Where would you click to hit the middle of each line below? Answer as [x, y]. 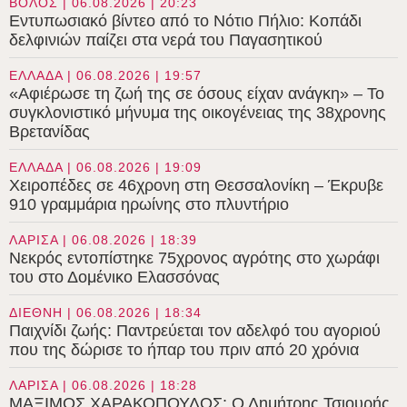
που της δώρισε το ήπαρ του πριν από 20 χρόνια [184, 349]
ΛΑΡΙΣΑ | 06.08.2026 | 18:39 [103, 239]
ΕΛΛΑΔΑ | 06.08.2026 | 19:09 [105, 167]
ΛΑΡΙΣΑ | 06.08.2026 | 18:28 [103, 385]
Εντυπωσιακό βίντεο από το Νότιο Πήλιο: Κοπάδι [185, 20]
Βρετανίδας [50, 131]
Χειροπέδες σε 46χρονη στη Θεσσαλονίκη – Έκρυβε [196, 185]
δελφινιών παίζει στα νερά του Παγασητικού [166, 40]
